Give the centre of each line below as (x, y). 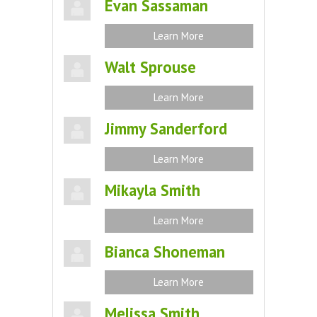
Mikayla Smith (152, 190)
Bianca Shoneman (165, 252)
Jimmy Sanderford (166, 128)
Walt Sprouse (150, 67)
